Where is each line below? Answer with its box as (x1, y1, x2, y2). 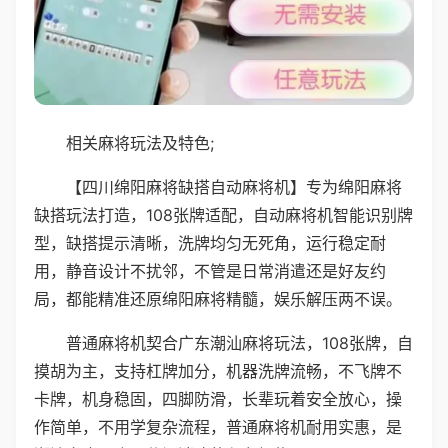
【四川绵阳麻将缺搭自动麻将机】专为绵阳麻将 (66, 176, 402, 197)
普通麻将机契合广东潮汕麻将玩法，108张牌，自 (66, 332, 413, 353)
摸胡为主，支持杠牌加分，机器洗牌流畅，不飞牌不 (34, 360, 402, 381)
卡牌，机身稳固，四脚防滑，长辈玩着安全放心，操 (34, 388, 402, 409)
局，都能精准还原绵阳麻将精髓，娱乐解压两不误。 (34, 288, 402, 309)
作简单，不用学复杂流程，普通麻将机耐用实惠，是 (34, 416, 402, 437)
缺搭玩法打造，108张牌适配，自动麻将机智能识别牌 (34, 204, 413, 225)
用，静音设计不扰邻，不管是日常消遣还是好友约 (34, 260, 386, 281)
